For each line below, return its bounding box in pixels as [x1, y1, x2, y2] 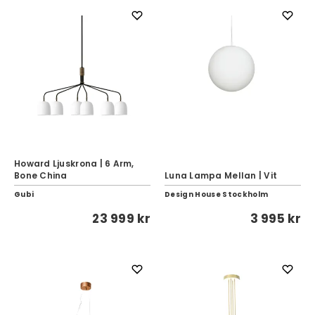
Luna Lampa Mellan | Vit [165, 169, 278, 181]
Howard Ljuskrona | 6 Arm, [14, 157, 134, 169]
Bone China [14, 169, 67, 181]
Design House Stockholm [165, 189, 269, 200]
